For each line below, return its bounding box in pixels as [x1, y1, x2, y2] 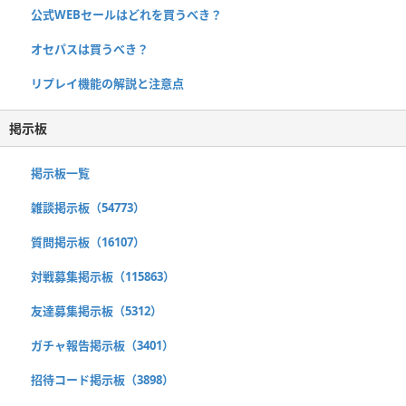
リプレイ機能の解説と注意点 [31, 74, 184, 92]
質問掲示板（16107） [31, 233, 145, 250]
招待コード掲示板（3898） [31, 371, 174, 388]
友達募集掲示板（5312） [31, 302, 162, 319]
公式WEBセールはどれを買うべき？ [31, 5, 222, 23]
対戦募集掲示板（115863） [31, 267, 175, 285]
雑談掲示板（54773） [31, 198, 145, 216]
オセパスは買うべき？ [31, 40, 149, 57]
